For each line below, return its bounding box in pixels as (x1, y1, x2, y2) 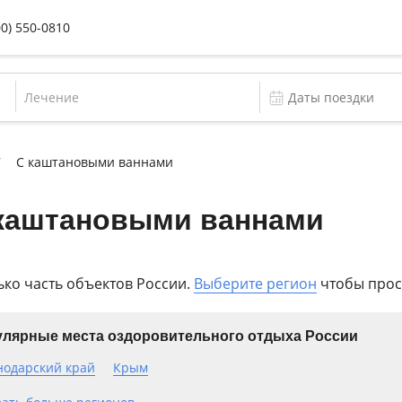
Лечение (23, 88, 79, 106)
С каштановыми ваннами (16, 153, 173, 170)
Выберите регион (194, 274, 317, 293)
